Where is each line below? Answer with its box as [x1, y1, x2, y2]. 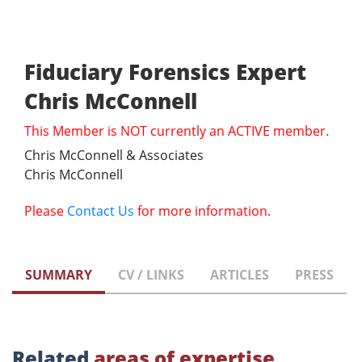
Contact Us [67, 202, 134, 221]
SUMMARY [25, 266, 92, 284]
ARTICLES [210, 266, 269, 284]
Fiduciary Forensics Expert [24, 57, 306, 87]
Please [24, 202, 67, 221]
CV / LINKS [118, 266, 184, 284]
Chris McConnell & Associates [24, 146, 204, 165]
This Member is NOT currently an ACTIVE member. [24, 122, 329, 141]
